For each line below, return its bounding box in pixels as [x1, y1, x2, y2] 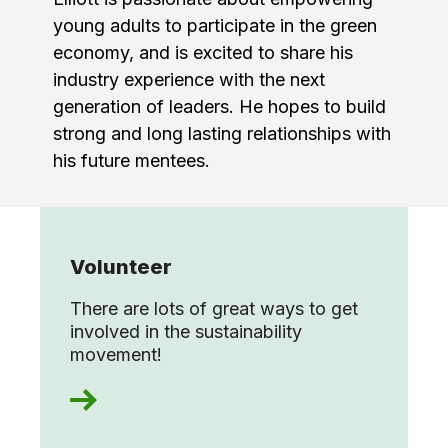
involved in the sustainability [70, 320, 302, 342]
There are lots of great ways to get [70, 297, 358, 319]
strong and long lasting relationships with [52, 122, 391, 144]
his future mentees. [52, 149, 210, 171]
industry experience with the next [52, 68, 325, 90]
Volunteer [70, 254, 172, 279]
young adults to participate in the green [52, 14, 377, 36]
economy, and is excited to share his [52, 41, 353, 63]
